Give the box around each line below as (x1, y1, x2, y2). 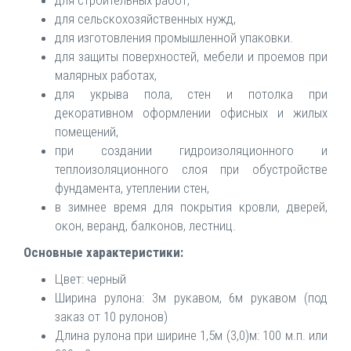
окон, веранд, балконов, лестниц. (55, 218, 236, 234)
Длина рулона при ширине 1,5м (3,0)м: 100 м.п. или (55, 327, 327, 344)
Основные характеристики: (24, 244, 183, 261)
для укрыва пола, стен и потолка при (55, 86, 327, 103)
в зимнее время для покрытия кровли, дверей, (55, 199, 327, 215)
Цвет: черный (55, 271, 126, 288)
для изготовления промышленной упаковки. (55, 30, 293, 46)
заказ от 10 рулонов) (55, 309, 168, 325)
